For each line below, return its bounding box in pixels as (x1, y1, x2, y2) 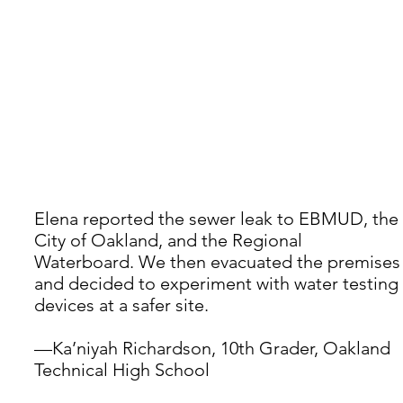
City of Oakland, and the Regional (34, 229, 307, 252)
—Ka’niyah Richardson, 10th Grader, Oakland (34, 337, 395, 360)
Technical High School (34, 359, 210, 381)
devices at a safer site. (34, 294, 209, 317)
